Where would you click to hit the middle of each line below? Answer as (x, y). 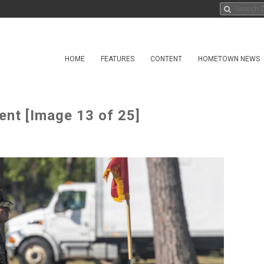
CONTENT (166, 59)
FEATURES (118, 59)
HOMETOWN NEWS (229, 59)
